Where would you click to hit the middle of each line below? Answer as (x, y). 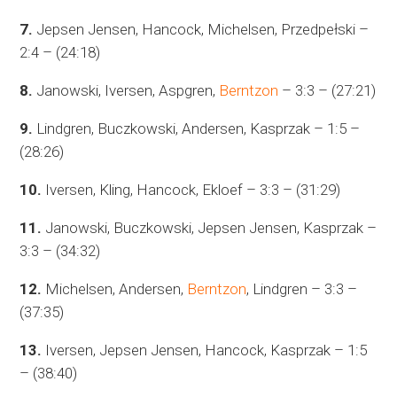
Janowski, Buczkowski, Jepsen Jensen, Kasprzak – (210, 228)
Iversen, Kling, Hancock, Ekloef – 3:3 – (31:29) (191, 190)
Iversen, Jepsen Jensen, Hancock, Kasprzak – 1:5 (205, 350)
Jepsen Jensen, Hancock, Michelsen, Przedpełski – (201, 30)
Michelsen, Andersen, (115, 289)
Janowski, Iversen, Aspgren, (126, 91)
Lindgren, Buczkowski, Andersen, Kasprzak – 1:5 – (197, 129)
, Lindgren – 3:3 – (302, 289)
